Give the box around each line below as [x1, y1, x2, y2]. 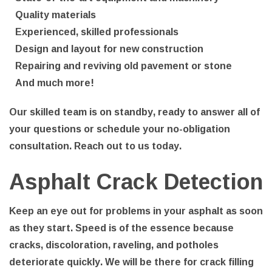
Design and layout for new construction [15, 39, 203, 58]
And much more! [15, 73, 94, 92]
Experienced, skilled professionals [15, 22, 178, 41]
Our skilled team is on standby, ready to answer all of [9, 102, 260, 121]
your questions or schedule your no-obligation [9, 119, 230, 138]
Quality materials [15, 5, 96, 24]
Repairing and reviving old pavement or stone [15, 56, 232, 75]
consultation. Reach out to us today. [9, 136, 182, 155]
